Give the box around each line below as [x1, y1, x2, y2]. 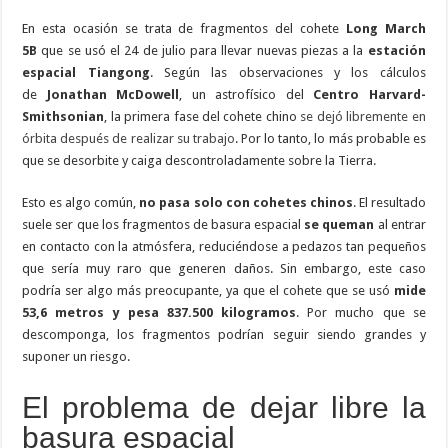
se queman [304, 216, 378, 232]
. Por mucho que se [296, 304, 426, 320]
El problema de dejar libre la [22, 390, 426, 424]
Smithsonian [22, 108, 105, 124]
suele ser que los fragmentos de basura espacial [22, 216, 305, 232]
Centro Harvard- [313, 86, 426, 102]
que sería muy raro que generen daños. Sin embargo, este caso [22, 260, 426, 276]
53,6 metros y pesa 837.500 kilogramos [22, 304, 297, 320]
